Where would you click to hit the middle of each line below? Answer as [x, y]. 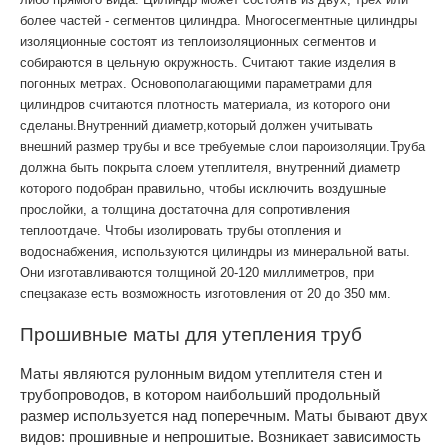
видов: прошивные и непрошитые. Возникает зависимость [220, 436]
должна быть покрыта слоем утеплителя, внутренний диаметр [210, 167]
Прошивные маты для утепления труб [191, 332]
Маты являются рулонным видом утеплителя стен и [201, 373]
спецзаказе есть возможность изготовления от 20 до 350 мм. [205, 293]
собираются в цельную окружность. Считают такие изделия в [208, 62]
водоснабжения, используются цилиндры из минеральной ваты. [215, 251]
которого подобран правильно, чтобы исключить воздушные [203, 188]
